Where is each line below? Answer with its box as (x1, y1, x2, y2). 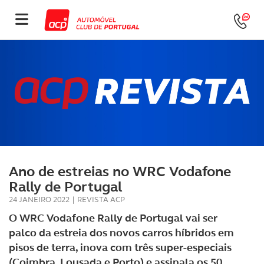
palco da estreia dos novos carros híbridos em (9, 226, 234, 240)
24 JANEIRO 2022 (9, 194, 70, 204)
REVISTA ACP (77, 194, 125, 204)
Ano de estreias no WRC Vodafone (9, 162, 231, 181)
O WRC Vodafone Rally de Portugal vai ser (9, 211, 217, 225)
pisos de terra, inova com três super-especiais (9, 240, 232, 255)
